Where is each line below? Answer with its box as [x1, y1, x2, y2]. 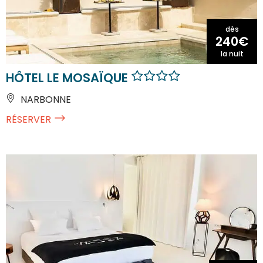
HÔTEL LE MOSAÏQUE [6, 69, 131, 87]
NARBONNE [18, 93, 71, 107]
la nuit [220, 49, 244, 59]
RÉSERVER [6, 113, 51, 127]
